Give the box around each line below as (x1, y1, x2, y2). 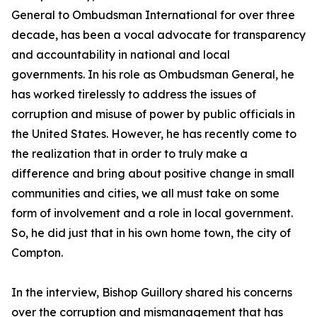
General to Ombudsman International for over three (11, 8, 295, 23)
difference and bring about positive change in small (11, 166, 294, 181)
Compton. (11, 246, 63, 260)
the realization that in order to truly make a (11, 146, 248, 161)
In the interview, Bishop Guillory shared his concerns (11, 285, 292, 300)
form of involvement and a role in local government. (11, 206, 293, 221)
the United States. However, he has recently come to (11, 127, 296, 142)
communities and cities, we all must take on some (11, 186, 279, 201)
